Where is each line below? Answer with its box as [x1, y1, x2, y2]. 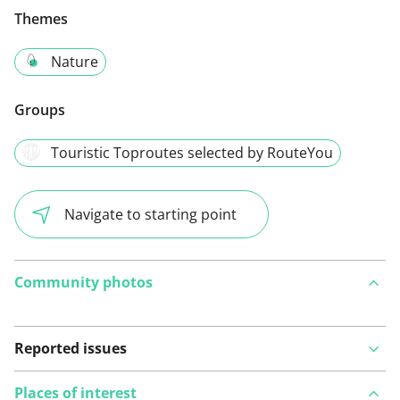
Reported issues [14, 338, 127, 359]
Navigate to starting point [64, 204, 237, 224]
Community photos [14, 272, 153, 293]
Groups [14, 99, 65, 120]
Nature [51, 51, 98, 71]
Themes [14, 8, 68, 29]
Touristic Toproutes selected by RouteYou [51, 142, 333, 162]
